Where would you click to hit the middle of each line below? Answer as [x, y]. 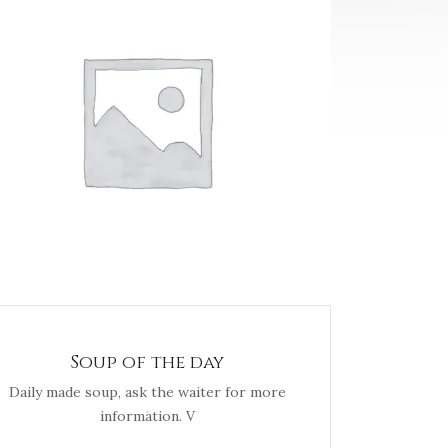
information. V [147, 416]
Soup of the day [147, 362]
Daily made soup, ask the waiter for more [147, 392]
